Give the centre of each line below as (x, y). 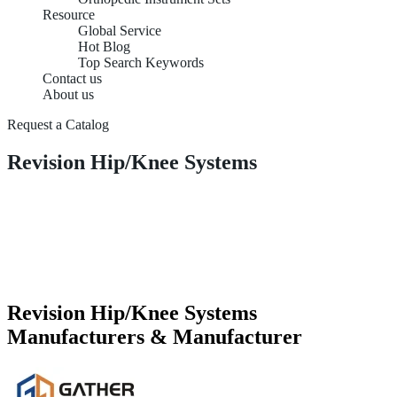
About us (68, 94)
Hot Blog (104, 47)
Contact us (72, 78)
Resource (69, 15)
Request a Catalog (58, 125)
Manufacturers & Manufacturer (155, 336)
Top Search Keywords (141, 62)
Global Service (120, 31)
